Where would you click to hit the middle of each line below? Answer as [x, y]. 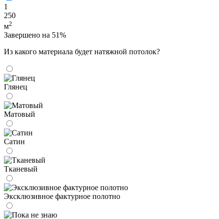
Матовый [20, 114]
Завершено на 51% [35, 35]
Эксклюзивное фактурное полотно [62, 197]
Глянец [16, 87]
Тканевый [21, 169]
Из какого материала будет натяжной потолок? [82, 52]
